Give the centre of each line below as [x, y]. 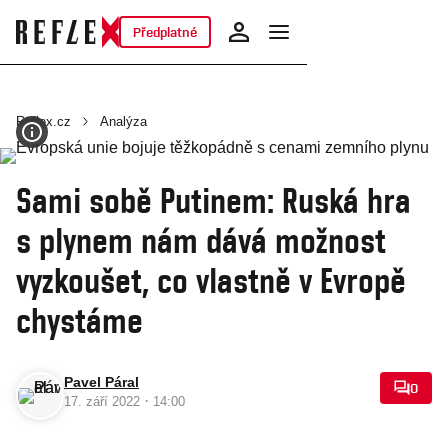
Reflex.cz [43, 121]
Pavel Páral [101, 382]
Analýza [123, 121]
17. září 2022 [104, 401]
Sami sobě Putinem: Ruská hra [213, 200]
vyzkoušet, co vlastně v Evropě [211, 280]
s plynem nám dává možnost [201, 240]
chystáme [79, 320]
